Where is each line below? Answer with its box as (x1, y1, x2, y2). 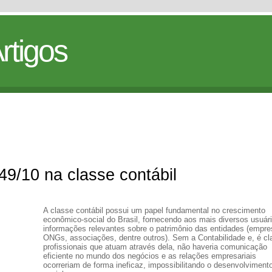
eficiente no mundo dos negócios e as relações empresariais (43, 251, 256, 260)
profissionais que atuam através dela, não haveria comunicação (43, 242, 267, 251)
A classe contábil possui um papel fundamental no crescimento (43, 206, 265, 215)
